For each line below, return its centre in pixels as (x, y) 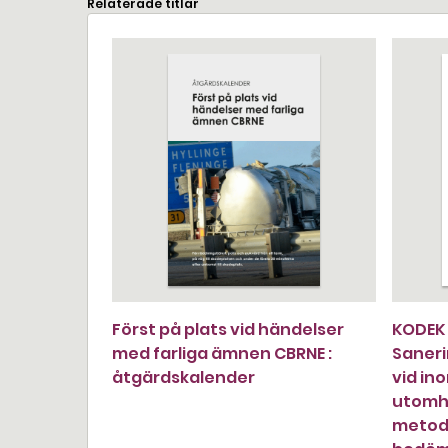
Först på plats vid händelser (228, 329)
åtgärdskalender (183, 377)
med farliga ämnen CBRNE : (222, 353)
